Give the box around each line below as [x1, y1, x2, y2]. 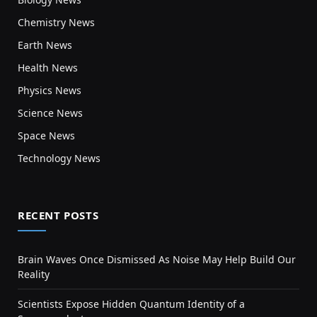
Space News [18, 128, 75, 142]
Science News [18, 105, 83, 120]
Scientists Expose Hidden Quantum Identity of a [18, 296, 245, 311]
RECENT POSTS [18, 207, 99, 222]
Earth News [18, 38, 72, 52]
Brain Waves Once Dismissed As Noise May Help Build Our [18, 252, 296, 266]
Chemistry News [18, 15, 95, 29]
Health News [18, 60, 78, 74]
